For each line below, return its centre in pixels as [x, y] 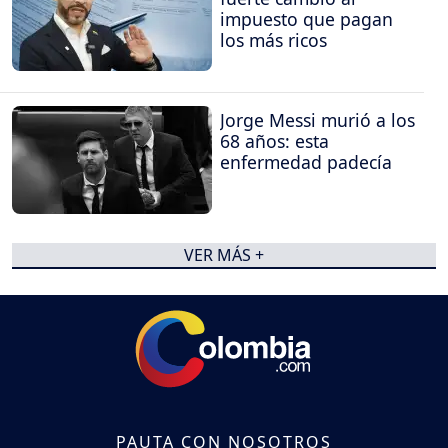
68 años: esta [274, 141]
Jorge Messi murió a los [317, 120]
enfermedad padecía [306, 162]
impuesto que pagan [306, 18]
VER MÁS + [224, 255]
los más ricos [273, 39]
